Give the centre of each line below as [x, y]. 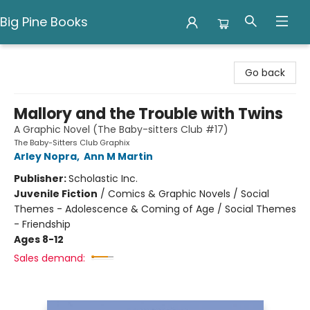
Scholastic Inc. [103, 179]
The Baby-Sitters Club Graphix [72, 143]
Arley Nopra [45, 156]
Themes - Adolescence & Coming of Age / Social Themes [155, 209]
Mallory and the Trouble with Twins [148, 114]
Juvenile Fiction [56, 194]
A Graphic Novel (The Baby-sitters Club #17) [121, 129]
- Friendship [42, 224]
